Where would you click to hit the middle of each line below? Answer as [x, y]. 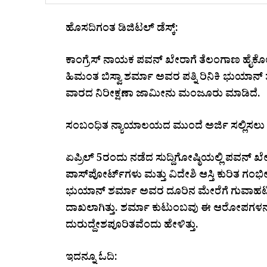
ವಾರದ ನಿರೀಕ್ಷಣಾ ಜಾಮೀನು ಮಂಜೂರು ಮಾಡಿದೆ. [163, 95]
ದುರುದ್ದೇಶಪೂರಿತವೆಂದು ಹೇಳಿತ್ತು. [132, 226]
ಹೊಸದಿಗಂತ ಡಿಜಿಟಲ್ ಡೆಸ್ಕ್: [122, 30]
